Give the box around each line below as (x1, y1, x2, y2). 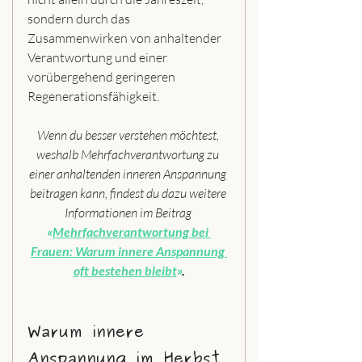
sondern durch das (27, 10, 133, 27)
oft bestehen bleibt (73, 262, 177, 278)
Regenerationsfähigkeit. (27, 87, 159, 104)
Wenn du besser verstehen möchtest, (36, 126, 221, 143)
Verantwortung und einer (27, 48, 170, 65)
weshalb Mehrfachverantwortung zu (36, 145, 221, 162)
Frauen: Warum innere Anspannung (31, 242, 227, 259)
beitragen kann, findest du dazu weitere (29, 184, 229, 201)
